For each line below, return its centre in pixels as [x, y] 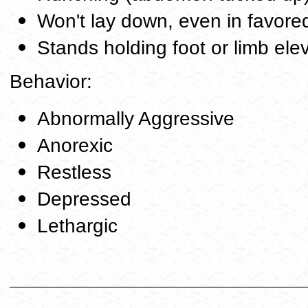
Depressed [84, 199]
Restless [74, 172]
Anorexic [75, 145]
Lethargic [77, 226]
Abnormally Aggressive [136, 119]
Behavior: [51, 81]
